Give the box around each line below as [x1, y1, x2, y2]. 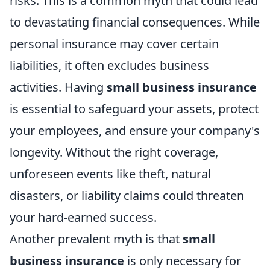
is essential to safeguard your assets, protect [10, 100, 259, 117]
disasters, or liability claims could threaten [10, 187, 244, 204]
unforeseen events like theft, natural [10, 165, 211, 182]
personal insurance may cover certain [10, 35, 219, 52]
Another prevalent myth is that [10, 230, 183, 247]
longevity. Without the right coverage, [10, 143, 218, 160]
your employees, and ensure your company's [10, 122, 260, 139]
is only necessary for [124, 252, 241, 269]
